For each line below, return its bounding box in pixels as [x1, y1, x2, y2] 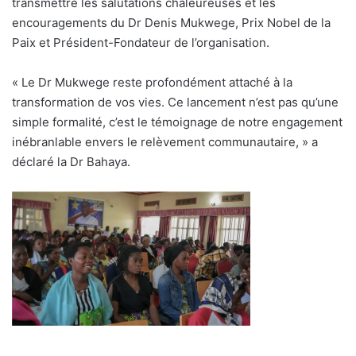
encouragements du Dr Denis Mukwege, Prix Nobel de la [12, 15, 331, 31]
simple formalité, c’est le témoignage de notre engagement [12, 114, 342, 130]
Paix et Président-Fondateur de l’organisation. [12, 35, 269, 51]
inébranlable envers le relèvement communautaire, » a [12, 134, 318, 150]
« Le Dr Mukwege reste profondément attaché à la [12, 75, 292, 91]
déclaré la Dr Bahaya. [12, 154, 130, 170]
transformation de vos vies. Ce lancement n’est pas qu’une [12, 95, 339, 110]
